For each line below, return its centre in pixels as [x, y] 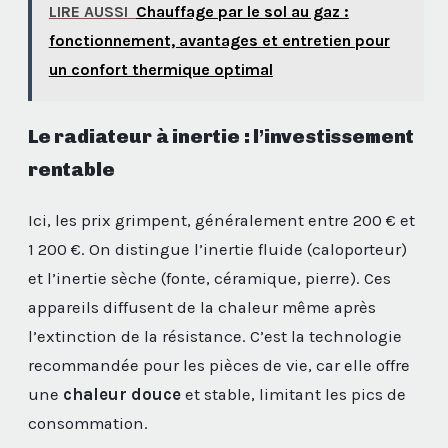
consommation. [88, 423]
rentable [71, 169]
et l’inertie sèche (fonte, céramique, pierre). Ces [209, 278]
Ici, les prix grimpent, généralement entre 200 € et [221, 220]
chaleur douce [122, 394]
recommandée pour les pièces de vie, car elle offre [219, 365]
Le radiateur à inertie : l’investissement [221, 136]
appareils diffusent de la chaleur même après [202, 307]
